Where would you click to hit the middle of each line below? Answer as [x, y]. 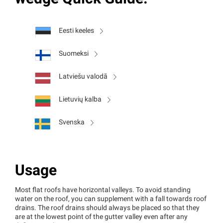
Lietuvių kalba [80, 100]
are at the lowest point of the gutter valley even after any [101, 218]
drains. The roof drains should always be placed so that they [107, 209]
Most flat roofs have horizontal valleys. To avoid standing [103, 191]
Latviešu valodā [83, 77]
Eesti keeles [76, 31]
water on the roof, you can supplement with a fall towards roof [111, 200]
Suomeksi [74, 54]
